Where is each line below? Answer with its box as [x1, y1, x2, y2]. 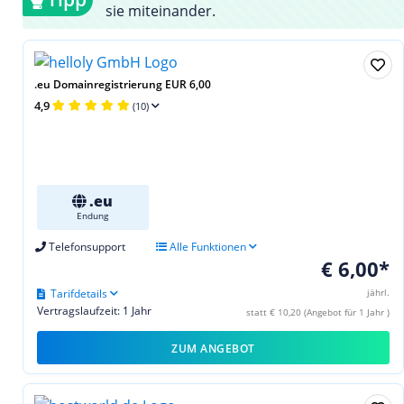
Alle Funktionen [166, 238, 246, 254]
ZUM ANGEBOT [171, 340, 255, 356]
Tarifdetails [50, 285, 107, 301]
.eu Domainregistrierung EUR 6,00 [34, 76, 211, 92]
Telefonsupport [46, 238, 125, 254]
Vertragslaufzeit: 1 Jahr [37, 302, 151, 318]
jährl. [367, 285, 390, 298]
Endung [77, 208, 109, 222]
